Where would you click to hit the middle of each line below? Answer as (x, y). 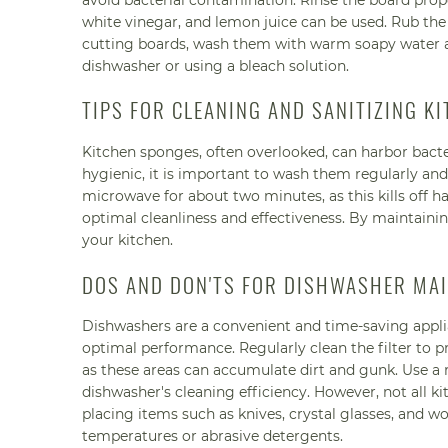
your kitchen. (127, 240)
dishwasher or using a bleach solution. (215, 66)
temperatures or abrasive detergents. (212, 436)
